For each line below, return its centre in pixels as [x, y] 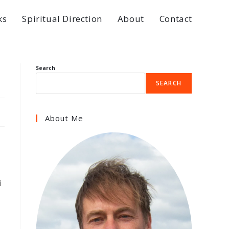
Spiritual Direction [62, 19]
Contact [176, 19]
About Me [64, 118]
